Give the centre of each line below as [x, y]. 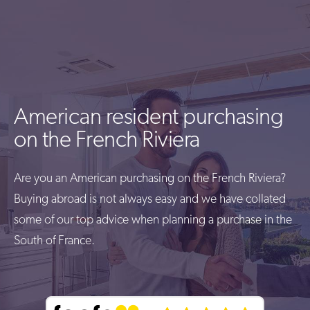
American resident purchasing [148, 118]
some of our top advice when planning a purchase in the [153, 220]
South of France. [54, 241]
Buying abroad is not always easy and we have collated [150, 200]
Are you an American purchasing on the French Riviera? [150, 179]
